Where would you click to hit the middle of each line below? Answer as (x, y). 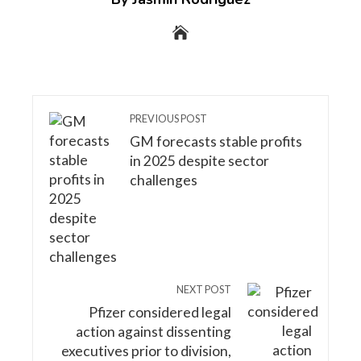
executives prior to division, (146, 351)
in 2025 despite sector (199, 160)
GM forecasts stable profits (216, 141)
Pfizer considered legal (160, 312)
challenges (164, 180)
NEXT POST (204, 289)
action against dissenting (154, 331)
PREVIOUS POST (168, 118)
